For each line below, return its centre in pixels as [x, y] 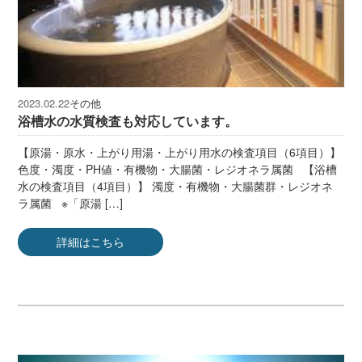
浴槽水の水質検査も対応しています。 [128, 120]
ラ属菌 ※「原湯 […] [71, 202]
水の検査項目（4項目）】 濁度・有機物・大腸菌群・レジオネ [176, 185]
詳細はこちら [91, 241]
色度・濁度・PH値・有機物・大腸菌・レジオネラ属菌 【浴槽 [178, 168]
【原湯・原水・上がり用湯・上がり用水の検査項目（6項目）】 [180, 152]
